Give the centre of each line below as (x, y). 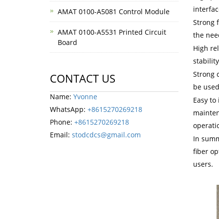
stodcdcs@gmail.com (106, 135)
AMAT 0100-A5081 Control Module (114, 11)
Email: (61, 135)
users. (203, 164)
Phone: (62, 122)
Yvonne (85, 97)
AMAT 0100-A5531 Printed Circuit (112, 32)
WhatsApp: (69, 109)
